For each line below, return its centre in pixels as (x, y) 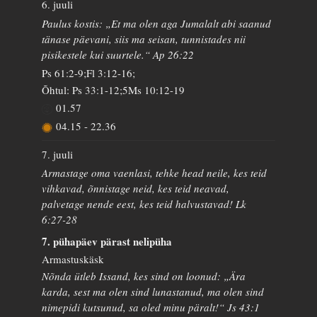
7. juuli (58, 154)
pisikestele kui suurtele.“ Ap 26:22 (118, 54)
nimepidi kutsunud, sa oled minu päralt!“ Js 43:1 (151, 307)
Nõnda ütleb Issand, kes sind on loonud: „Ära (144, 276)
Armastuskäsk (73, 259)
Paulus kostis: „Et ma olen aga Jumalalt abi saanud (157, 23)
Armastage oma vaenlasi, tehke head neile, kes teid (155, 173)
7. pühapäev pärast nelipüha (107, 241)
